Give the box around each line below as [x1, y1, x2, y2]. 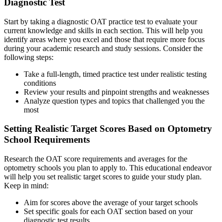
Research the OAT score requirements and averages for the [4, 155, 187, 164]
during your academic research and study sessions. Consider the [4, 44, 203, 53]
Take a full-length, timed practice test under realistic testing [24, 69, 207, 78]
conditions [24, 78, 56, 87]
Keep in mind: [4, 181, 49, 190]
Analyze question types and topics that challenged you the [24, 96, 205, 105]
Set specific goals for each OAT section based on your [24, 207, 193, 216]
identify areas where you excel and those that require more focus [4, 35, 205, 44]
